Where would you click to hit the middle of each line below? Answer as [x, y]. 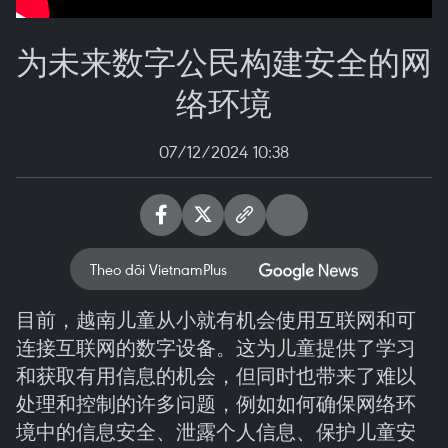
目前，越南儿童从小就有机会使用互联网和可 [216, 319]
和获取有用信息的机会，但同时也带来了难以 [216, 375]
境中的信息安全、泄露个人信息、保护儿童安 [216, 431]
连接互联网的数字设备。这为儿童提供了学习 [216, 347]
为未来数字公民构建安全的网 [224, 60]
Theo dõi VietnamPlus [158, 269]
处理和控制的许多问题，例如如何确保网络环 [216, 403]
